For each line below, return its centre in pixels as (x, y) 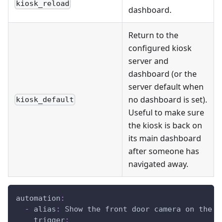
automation (38, 198)
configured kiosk (160, 48)
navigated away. (158, 164)
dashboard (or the (163, 74)
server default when (166, 86)
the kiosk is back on (165, 125)
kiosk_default (45, 100)
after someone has (164, 151)
